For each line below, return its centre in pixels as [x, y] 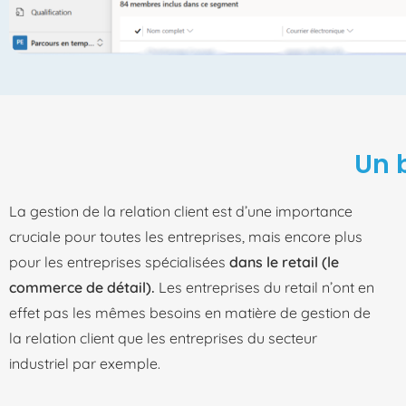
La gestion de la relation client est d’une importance [181, 211]
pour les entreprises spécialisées [119, 262]
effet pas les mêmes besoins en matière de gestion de [190, 313]
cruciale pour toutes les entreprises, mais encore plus [186, 237]
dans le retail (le [284, 262]
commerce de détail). [82, 287]
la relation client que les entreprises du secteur [163, 338]
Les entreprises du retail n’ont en [265, 287]
